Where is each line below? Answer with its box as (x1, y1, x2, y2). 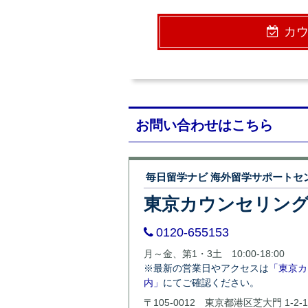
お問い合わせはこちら (135, 118, 273, 133)
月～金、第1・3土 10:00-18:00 (144, 248, 285, 260)
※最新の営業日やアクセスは (144, 263, 269, 274)
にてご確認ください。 (163, 277, 259, 289)
